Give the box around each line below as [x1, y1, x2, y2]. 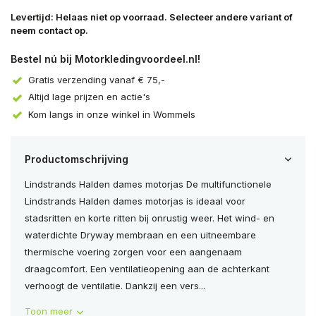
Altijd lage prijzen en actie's [28, 91, 150, 103]
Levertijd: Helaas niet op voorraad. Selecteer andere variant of [11, 11, 293, 23]
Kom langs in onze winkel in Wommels [28, 108, 195, 120]
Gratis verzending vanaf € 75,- [28, 74, 165, 85]
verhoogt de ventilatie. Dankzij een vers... [25, 280, 205, 292]
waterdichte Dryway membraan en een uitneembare [25, 229, 256, 241]
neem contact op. [11, 25, 88, 36]
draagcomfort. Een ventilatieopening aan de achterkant [25, 263, 269, 275]
